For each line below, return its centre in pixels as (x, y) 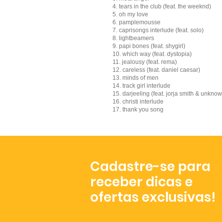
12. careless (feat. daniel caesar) (156, 70)
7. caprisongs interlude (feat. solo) (158, 30)
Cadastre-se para (153, 166)
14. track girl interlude (141, 85)
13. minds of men (136, 78)
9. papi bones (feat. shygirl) (149, 46)
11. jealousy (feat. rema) (145, 62)
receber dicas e (141, 182)
